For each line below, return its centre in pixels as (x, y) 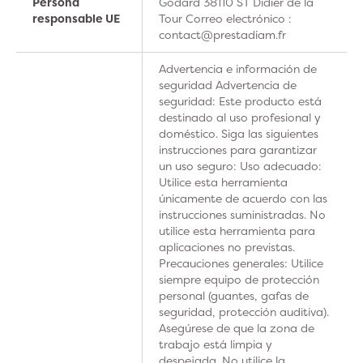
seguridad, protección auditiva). (244, 312)
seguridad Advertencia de (228, 85)
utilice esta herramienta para (237, 231)
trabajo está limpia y (216, 344)
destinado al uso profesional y (240, 117)
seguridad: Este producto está (240, 101)
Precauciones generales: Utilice (241, 263)
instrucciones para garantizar (238, 149)
